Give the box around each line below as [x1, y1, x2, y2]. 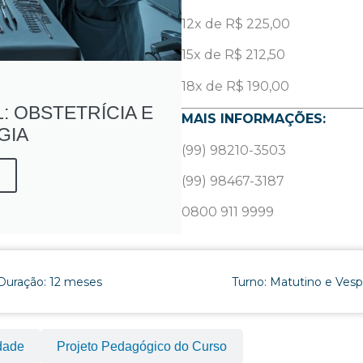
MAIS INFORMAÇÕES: [181, 111, 326, 127]
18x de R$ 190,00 [181, 78, 289, 94]
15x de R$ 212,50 [181, 47, 285, 63]
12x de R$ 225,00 [181, 16, 290, 32]
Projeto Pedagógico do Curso [57, 340, 227, 354]
